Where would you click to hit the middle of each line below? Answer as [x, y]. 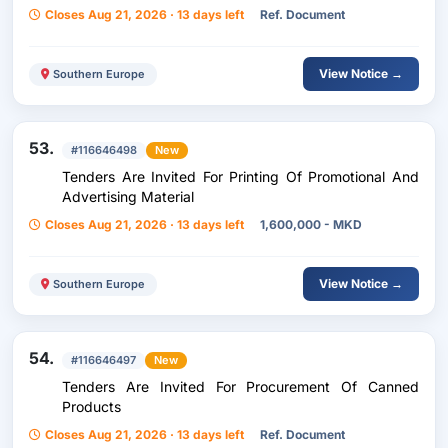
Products [91, 406]
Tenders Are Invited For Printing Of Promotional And [240, 176]
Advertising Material [128, 196]
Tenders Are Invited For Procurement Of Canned [240, 386]
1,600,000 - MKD [311, 224]
